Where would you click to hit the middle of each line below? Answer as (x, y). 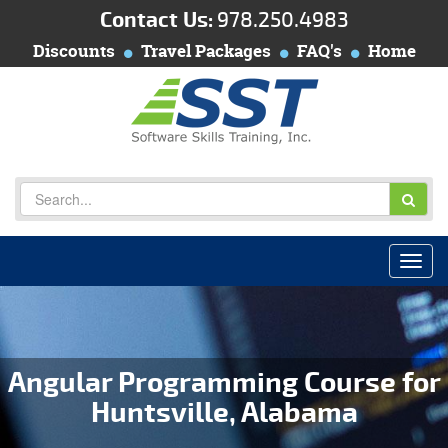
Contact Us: (156, 20)
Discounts (73, 50)
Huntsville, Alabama (224, 413)
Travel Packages (205, 50)
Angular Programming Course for (224, 383)
